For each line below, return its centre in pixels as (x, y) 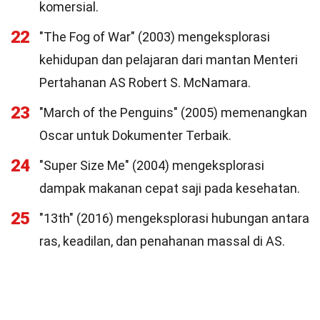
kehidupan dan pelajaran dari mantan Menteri (169, 60)
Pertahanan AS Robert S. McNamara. (145, 82)
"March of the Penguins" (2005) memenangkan (173, 112)
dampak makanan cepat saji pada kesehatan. (170, 188)
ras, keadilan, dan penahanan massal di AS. (162, 241)
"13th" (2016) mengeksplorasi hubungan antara (174, 218)
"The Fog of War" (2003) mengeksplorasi (155, 37)
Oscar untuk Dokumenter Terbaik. (135, 135)
